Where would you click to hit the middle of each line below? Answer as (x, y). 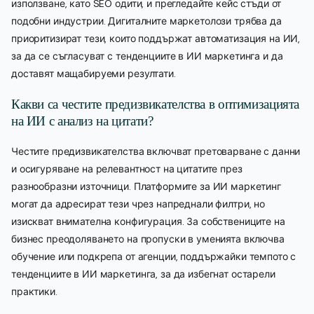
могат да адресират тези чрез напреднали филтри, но (138, 204)
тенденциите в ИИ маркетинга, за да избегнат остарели (143, 274)
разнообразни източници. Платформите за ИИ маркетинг (146, 186)
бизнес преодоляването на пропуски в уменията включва (148, 239)
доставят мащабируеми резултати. (94, 73)
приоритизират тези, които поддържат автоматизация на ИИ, (156, 38)
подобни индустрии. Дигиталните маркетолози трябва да (146, 21)
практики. (34, 291)
